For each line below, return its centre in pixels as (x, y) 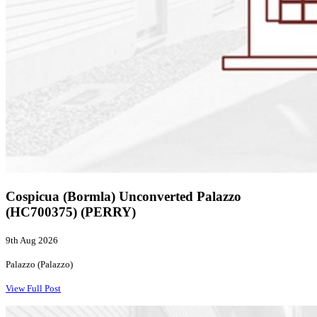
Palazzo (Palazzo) (39, 264)
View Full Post (33, 288)
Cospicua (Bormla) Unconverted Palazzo (123, 197)
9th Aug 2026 (32, 240)
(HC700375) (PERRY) (71, 212)
